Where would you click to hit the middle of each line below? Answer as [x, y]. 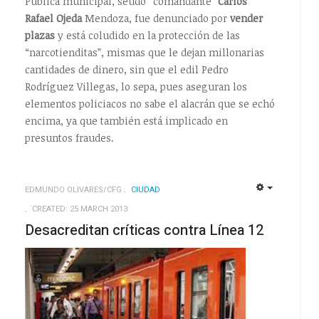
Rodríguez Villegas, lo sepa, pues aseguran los [136, 86]
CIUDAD [145, 189]
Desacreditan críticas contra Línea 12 [144, 230]
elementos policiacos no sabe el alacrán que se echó [150, 103]
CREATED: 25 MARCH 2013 [79, 209]
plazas [40, 35]
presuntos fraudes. [69, 137]
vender [246, 18]
